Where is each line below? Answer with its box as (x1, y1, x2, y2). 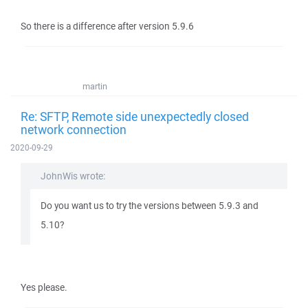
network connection (21, 121, 126, 137)
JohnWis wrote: (41, 170, 105, 182)
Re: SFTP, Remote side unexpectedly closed (21, 108, 249, 124)
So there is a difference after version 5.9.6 (21, 20, 194, 32)
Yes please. (21, 281, 67, 294)
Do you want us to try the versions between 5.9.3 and (41, 199, 258, 212)
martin (82, 80, 107, 92)
